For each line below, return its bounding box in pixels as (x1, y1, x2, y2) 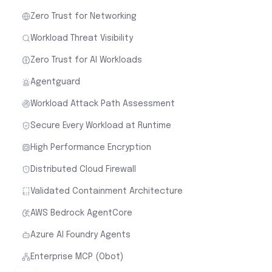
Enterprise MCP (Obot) (30, 252, 123, 261)
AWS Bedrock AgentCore (30, 208, 132, 217)
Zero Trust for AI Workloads (30, 55, 142, 64)
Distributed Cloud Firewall (30, 165, 136, 174)
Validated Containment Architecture (30, 186, 183, 195)
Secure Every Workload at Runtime (30, 121, 171, 130)
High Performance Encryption (30, 143, 151, 152)
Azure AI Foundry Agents (30, 230, 131, 239)
